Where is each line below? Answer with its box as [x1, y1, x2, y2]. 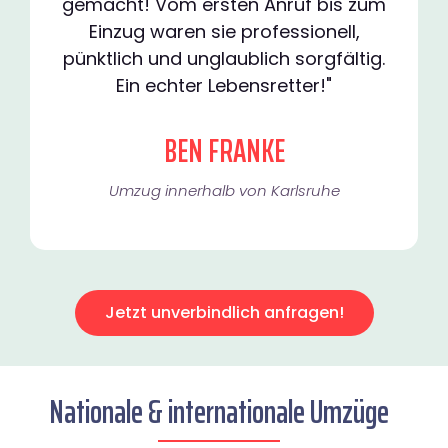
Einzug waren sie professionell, [88, 19, 360, 45]
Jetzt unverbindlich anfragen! [104, 301, 344, 325]
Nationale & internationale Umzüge [49, 387, 389, 438]
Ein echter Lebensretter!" [116, 73, 332, 99]
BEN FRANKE [163, 126, 285, 177]
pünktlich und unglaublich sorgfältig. [63, 46, 385, 72]
